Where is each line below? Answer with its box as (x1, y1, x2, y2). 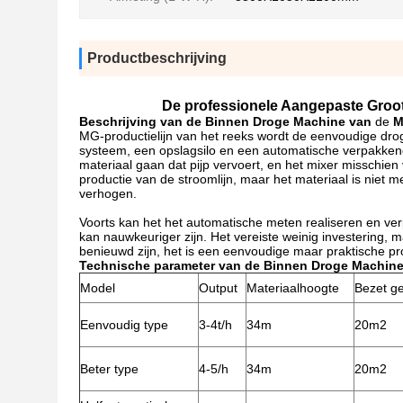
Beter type (80, 362, 139, 376)
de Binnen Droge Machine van (186, 114, 372, 129)
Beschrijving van (79, 114, 186, 129)
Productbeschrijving (87, 50, 227, 66)
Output (199, 281, 237, 295)
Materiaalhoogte (246, 281, 339, 295)
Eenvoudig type (80, 318, 168, 332)
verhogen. (79, 186, 137, 201)
